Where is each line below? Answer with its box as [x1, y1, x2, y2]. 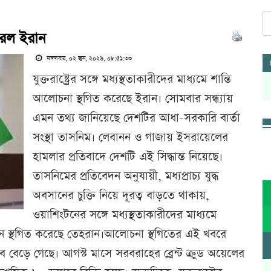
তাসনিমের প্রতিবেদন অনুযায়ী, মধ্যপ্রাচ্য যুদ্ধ [33, 168, 218, 184]
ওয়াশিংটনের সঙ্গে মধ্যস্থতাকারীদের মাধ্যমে [33, 207, 217, 223]
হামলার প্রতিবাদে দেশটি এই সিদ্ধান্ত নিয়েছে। [33, 149, 223, 165]
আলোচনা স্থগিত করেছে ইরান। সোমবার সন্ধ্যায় [33, 91, 233, 107]
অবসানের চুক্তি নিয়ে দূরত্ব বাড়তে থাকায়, [33, 188, 209, 204]
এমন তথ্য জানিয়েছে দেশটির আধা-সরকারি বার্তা [33, 110, 240, 126]
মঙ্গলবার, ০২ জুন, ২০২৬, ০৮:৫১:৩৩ [45, 54, 132, 63]
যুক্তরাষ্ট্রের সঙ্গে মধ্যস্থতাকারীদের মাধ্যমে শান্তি [33, 71, 231, 88]
